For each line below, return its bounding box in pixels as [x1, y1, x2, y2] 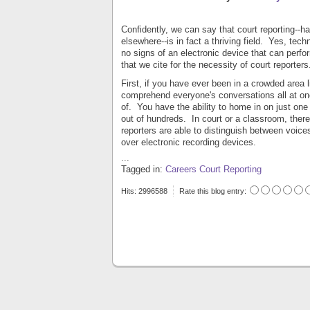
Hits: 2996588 [121, 187, 167, 195]
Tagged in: [121, 164, 163, 174]
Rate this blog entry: [179, 187, 246, 195]
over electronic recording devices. [121, 137, 256, 147]
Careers [165, 164, 197, 174]
